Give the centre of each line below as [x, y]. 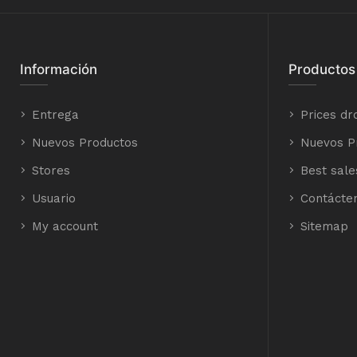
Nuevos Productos [85, 143]
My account [65, 226]
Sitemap [324, 226]
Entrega [55, 115]
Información [59, 69]
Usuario [54, 198]
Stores [51, 171]
